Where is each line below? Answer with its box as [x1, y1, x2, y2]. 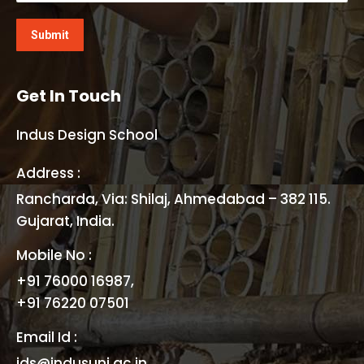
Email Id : [16, 327, 77, 347]
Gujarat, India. [16, 210, 115, 231]
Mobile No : [16, 245, 92, 265]
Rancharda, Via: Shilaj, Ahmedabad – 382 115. [16, 188, 331, 209]
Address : [16, 162, 80, 183]
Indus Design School [16, 124, 158, 145]
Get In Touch [16, 84, 121, 107]
